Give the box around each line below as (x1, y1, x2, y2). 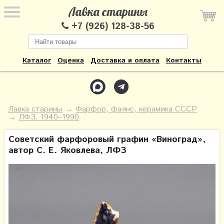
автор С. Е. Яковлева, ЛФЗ (8, 144, 126, 157)
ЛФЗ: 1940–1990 (18, 111, 79, 123)
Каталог (22, 55, 51, 65)
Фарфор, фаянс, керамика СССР (75, 103, 197, 115)
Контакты (166, 55, 201, 65)
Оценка (57, 55, 84, 65)
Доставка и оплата (90, 55, 159, 65)
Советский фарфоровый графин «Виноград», (8, 133, 205, 146)
